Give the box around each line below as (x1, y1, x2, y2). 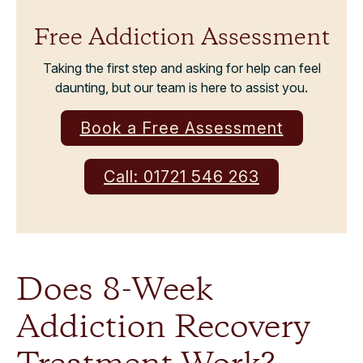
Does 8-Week (16, 269, 213, 313)
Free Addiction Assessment (33, 23, 330, 54)
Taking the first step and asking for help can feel (42, 60, 321, 76)
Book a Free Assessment (79, 118, 284, 138)
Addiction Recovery (16, 306, 310, 350)
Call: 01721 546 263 (104, 167, 259, 186)
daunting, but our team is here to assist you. (55, 79, 308, 96)
